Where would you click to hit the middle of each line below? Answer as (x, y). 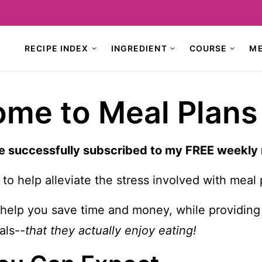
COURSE (208, 48)
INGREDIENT (139, 48)
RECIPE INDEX (57, 48)
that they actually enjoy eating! (111, 230)
